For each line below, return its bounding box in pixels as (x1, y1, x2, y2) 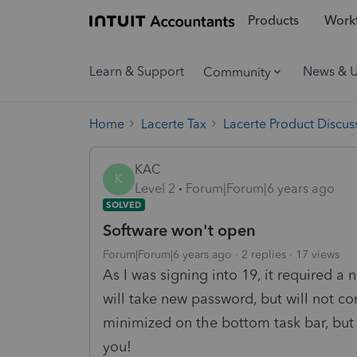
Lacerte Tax (141, 116, 206, 131)
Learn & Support (89, 64, 184, 79)
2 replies (241, 247, 286, 261)
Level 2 (135, 180, 175, 196)
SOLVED (106, 198, 142, 210)
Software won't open (103, 220, 256, 240)
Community (203, 64, 271, 80)
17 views (296, 247, 339, 261)
